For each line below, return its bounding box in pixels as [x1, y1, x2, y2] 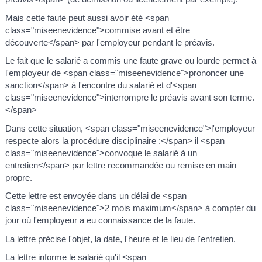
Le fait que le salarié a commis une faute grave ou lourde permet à [5, 56, 256, 66]
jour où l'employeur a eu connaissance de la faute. [5, 215, 195, 226]
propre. [5, 172, 32, 182]
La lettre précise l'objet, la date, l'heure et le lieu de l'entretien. [5, 233, 236, 244]
